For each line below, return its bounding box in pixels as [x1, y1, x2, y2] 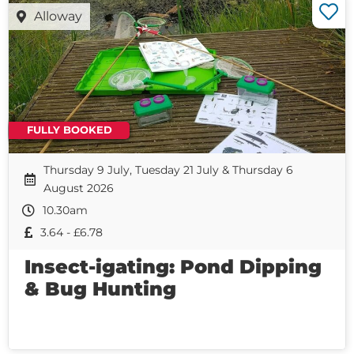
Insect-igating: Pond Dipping [24, 254, 322, 278]
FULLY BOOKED [26, 123, 112, 136]
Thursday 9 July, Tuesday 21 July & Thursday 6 [43, 162, 293, 177]
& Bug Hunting [24, 277, 176, 300]
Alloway [34, 8, 82, 24]
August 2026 [43, 180, 114, 195]
